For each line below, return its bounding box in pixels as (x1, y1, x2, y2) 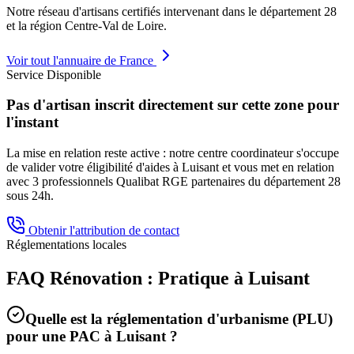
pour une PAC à (6, 327, 116, 345)
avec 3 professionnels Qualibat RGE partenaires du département (6, 174, 328, 188)
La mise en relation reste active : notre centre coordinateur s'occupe (6, 145, 339, 160)
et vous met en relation (219, 160, 334, 174)
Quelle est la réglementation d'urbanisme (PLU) (25, 310, 333, 327)
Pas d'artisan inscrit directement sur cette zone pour (6, 96, 339, 114)
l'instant (6, 114, 58, 131)
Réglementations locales (6, 237, 126, 251)
